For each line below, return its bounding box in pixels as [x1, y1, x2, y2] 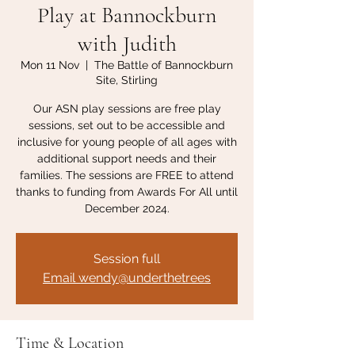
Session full [94, 251, 160, 266]
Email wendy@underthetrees [43, 270, 211, 285]
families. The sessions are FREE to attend [20, 169, 234, 181]
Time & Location [16, 334, 124, 353]
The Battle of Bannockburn [94, 59, 233, 71]
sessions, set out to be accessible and [29, 119, 225, 132]
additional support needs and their [37, 152, 216, 165]
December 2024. [84, 202, 170, 215]
